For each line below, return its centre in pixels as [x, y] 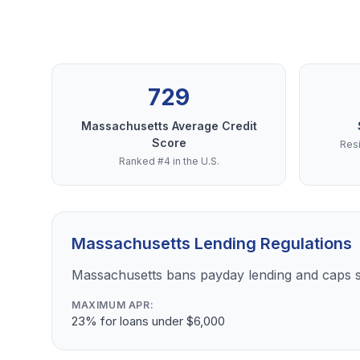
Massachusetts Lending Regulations [212, 243]
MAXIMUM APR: [113, 305]
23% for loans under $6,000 [148, 321]
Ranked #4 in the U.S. [169, 161]
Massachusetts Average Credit [169, 126]
